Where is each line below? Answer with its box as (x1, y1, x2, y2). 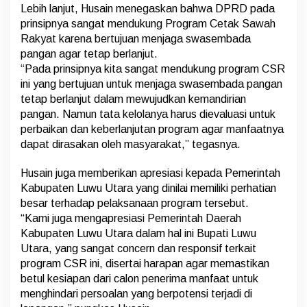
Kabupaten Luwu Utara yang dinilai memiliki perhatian (21, 182, 276, 195)
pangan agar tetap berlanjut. (21, 48, 158, 60)
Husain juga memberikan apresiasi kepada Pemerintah (21, 167, 280, 180)
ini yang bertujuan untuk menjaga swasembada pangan (21, 78, 282, 90)
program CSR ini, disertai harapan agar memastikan (21, 258, 269, 270)
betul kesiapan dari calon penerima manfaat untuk (21, 273, 258, 285)
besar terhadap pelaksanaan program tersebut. (21, 197, 249, 210)
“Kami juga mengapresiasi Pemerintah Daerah (21, 212, 241, 225)
